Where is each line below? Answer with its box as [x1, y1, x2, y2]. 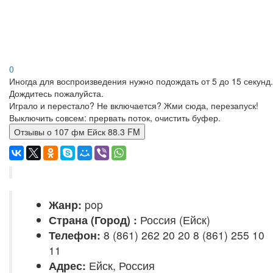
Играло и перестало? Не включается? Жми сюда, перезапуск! [9, 99, 258, 112]
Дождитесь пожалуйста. [9, 87, 104, 99]
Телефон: [49, 227, 101, 243]
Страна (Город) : [49, 212, 137, 227]
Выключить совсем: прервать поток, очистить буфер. [9, 112, 221, 124]
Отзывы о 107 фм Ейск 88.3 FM [54, 126, 140, 138]
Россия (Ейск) [137, 212, 210, 227]
